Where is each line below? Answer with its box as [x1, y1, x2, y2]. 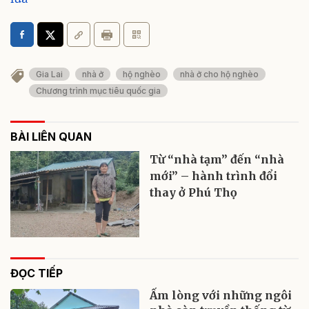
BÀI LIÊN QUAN [10, 130, 92, 144]
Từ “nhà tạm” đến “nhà [150, 152, 285, 167]
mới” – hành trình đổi [150, 169, 278, 183]
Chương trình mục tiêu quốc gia [36, 86, 161, 97]
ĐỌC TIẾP [10, 266, 63, 281]
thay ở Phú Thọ [150, 186, 238, 200]
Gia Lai [36, 69, 63, 80]
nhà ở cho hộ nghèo [180, 69, 259, 80]
